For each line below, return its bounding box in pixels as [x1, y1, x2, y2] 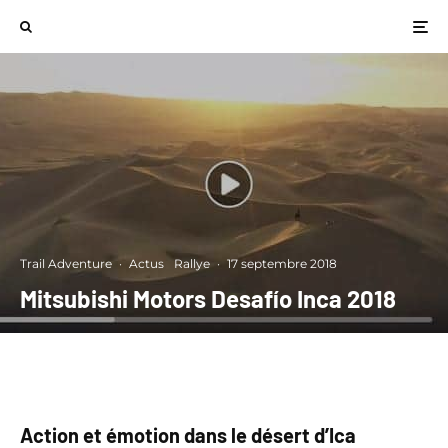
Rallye [174, 256, 210, 271]
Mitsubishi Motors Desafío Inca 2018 [20, 284, 396, 313]
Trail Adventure [20, 256, 112, 271]
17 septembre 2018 [227, 256, 337, 271]
